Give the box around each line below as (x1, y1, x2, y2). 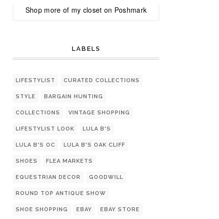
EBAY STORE (100, 206, 140, 213)
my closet (71, 5, 102, 15)
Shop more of (25, 5, 71, 15)
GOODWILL (89, 174, 123, 180)
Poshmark (114, 5, 147, 15)
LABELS (71, 45, 101, 52)
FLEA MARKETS (46, 158, 93, 164)
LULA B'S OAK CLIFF (64, 142, 125, 148)
